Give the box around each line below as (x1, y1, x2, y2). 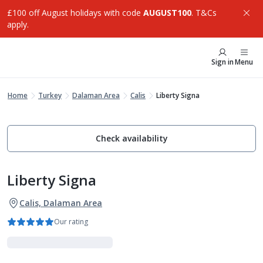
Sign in (211, 57, 234, 67)
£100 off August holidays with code (7, 7, 143, 18)
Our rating (54, 217, 88, 227)
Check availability (95, 133, 168, 144)
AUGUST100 (143, 7, 191, 18)
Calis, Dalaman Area (19, 197, 102, 208)
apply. (7, 19, 29, 30)
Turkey (38, 90, 62, 100)
